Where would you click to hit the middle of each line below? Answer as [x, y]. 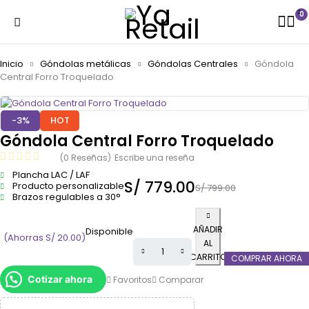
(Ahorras [24, 238]
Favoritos [132, 279]
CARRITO [208, 257]
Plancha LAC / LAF [51, 175]
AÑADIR [208, 229]
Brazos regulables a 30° [67, 197]
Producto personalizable [68, 186]
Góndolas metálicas [86, 64]
